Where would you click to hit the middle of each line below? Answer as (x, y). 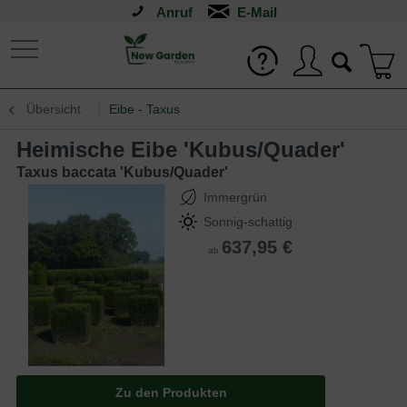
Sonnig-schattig (248, 222)
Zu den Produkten (171, 392)
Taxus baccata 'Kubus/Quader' (122, 172)
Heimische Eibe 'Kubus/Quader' (189, 149)
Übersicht (54, 109)
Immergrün (235, 197)
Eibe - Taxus (144, 109)
